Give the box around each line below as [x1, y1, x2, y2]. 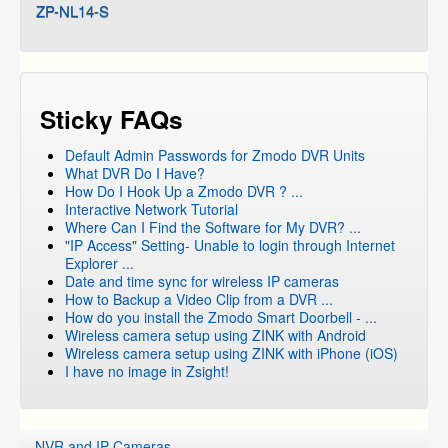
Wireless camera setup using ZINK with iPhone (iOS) [65, 343, 398, 363]
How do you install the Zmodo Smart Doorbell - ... [65, 307, 377, 327]
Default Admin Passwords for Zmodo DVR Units [65, 145, 365, 165]
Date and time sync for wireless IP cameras [65, 271, 339, 291]
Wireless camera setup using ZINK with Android [65, 325, 366, 345]
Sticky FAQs [40, 101, 183, 137]
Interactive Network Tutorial [65, 199, 238, 219]
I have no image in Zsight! [65, 361, 229, 381]
